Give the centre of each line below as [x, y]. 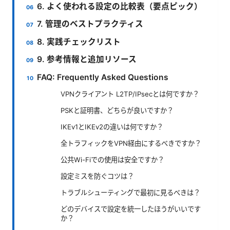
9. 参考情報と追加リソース [87, 60]
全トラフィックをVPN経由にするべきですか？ [131, 143]
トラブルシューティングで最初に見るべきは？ [130, 193]
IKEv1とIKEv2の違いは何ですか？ [112, 127]
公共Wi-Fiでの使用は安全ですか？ [112, 160]
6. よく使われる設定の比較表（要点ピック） [120, 6]
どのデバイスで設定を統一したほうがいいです [131, 209]
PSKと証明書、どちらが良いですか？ [117, 111]
